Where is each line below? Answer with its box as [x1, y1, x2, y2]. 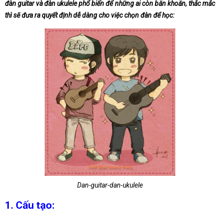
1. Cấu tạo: [5, 199, 55, 212]
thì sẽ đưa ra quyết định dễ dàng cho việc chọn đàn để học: [5, 11, 174, 19]
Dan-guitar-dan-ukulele [77, 181, 143, 189]
